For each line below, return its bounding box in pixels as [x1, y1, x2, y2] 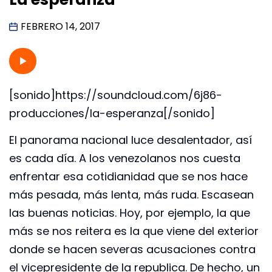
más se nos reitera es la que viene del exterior [9, 223, 259, 239]
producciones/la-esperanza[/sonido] [9, 105, 215, 121]
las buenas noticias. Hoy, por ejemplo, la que [9, 205, 250, 221]
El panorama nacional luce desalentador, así [9, 132, 252, 148]
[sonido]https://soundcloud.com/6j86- [9, 87, 222, 103]
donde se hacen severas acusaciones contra [9, 242, 256, 257]
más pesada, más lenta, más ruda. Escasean [9, 187, 254, 203]
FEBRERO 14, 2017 [21, 19, 100, 33]
